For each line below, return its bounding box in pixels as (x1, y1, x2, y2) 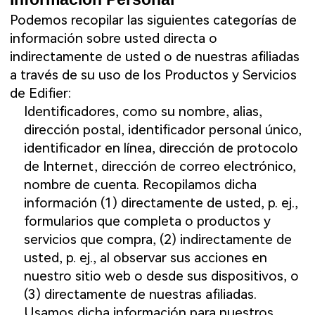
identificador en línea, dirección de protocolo (23, 140, 298, 157)
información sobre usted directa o (10, 30, 218, 47)
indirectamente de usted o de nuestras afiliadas (10, 49, 300, 65)
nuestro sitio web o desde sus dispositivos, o (23, 268, 299, 285)
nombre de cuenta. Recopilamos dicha (23, 176, 257, 193)
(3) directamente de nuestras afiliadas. (23, 286, 257, 303)
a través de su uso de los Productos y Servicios (10, 67, 297, 84)
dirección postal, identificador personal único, (23, 122, 302, 139)
